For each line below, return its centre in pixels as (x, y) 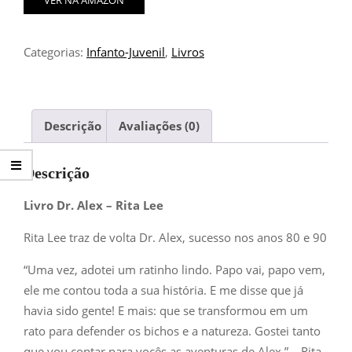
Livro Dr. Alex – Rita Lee (93, 205)
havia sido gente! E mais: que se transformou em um (166, 311)
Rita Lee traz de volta (81, 238)
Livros (188, 52)
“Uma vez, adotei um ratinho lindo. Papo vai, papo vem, (174, 270)
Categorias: (55, 52)
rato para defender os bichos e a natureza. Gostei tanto (172, 331)
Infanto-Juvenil (126, 52)
